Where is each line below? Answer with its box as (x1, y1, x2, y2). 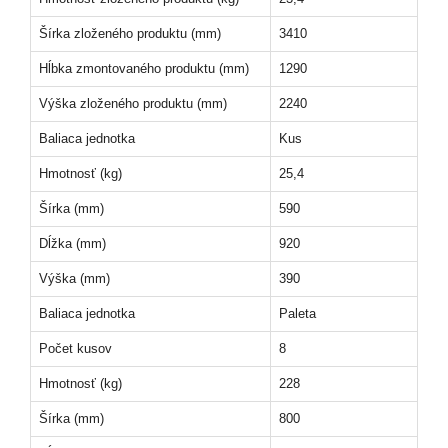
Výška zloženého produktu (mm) (39, 96, 227, 112)
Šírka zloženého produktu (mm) (39, 26, 221, 42)
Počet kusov (39, 341, 112, 357)
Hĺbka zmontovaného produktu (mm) (39, 61, 249, 77)
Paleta (279, 306, 316, 322)
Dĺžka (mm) (39, 236, 106, 252)
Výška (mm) (39, 271, 110, 287)
